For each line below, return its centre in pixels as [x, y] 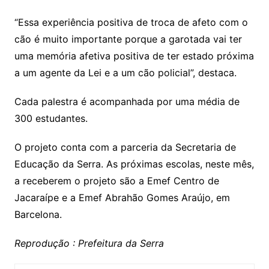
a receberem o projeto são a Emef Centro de [116, 180]
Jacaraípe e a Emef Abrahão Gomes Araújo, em [122, 197]
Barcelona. [38, 214]
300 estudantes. [51, 118]
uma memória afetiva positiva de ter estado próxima [134, 56]
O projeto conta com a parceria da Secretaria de [125, 147]
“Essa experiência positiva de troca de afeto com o [131, 22]
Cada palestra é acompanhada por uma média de [127, 101]
